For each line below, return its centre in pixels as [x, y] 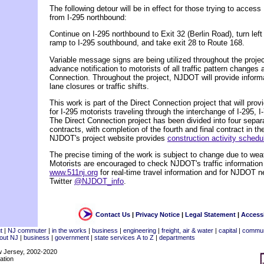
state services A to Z [124, 237]
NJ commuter [27, 230]
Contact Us [113, 214]
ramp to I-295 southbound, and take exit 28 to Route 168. [147, 43]
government [72, 237]
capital [228, 230]
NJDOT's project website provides [108, 138]
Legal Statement [210, 214]
